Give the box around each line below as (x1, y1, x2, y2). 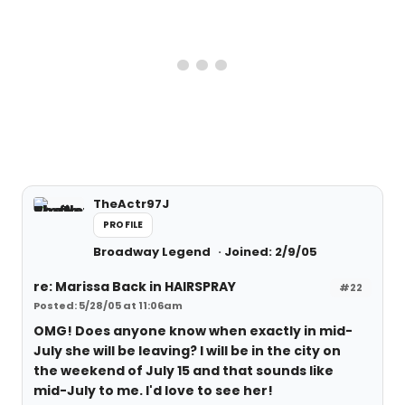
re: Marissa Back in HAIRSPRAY (33, 277, 236, 296)
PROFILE (103, 217, 144, 231)
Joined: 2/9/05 (224, 242, 317, 260)
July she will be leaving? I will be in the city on (33, 341, 341, 360)
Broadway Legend (93, 242, 213, 260)
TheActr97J (93, 194, 169, 212)
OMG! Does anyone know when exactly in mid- (33, 321, 353, 340)
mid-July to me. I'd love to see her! (33, 381, 273, 400)
